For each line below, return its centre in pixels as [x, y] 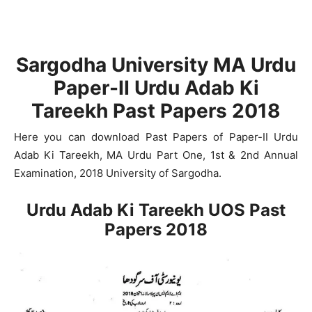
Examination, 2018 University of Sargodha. [118, 173]
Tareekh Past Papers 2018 [156, 111]
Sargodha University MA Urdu [156, 65]
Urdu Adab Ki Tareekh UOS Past [156, 210]
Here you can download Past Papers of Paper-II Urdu [156, 137]
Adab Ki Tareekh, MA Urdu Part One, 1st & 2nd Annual [156, 155]
